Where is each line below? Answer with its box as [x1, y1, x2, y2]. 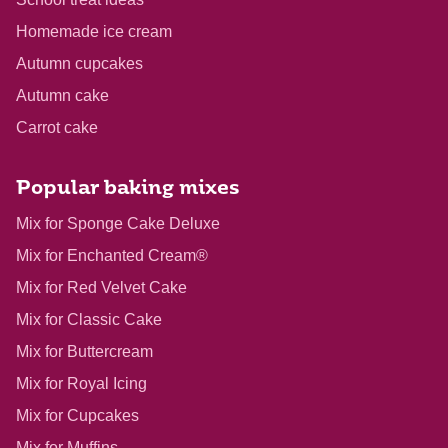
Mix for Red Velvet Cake [16, 279, 187, 297]
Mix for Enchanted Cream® [16, 247, 208, 265]
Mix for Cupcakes [16, 407, 139, 425]
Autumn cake [16, 87, 109, 105]
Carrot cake [16, 119, 98, 137]
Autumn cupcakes [16, 55, 143, 73]
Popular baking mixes [16, 180, 240, 200]
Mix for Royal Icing [16, 375, 147, 393]
